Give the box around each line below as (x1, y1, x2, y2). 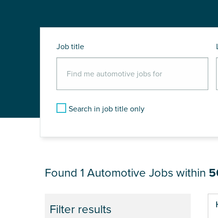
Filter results (50, 202, 111, 217)
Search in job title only (69, 104, 145, 114)
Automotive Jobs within (87, 166, 209, 181)
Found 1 (45, 166, 87, 181)
